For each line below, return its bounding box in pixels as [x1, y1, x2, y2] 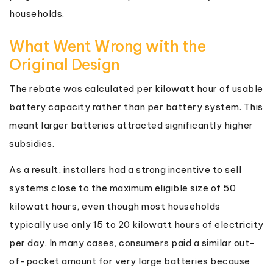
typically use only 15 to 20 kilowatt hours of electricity [9, 218, 264, 230]
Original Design [9, 54, 120, 74]
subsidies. [9, 137, 54, 149]
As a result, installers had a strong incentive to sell [9, 163, 241, 175]
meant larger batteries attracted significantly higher [9, 119, 253, 131]
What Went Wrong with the [9, 36, 205, 56]
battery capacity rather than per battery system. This [9, 101, 263, 113]
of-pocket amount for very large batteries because [9, 255, 250, 267]
